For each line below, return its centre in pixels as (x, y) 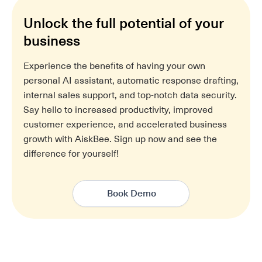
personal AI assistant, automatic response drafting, (131, 80)
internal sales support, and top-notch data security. (130, 95)
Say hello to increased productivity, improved (118, 110)
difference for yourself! (71, 154)
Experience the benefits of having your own (114, 66)
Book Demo (132, 193)
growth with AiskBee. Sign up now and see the (120, 139)
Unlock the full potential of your (124, 23)
